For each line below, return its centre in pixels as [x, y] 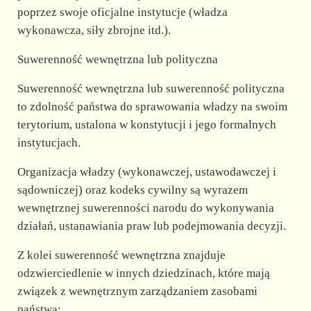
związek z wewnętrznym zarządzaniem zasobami [137, 291]
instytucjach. [49, 142]
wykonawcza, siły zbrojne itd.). [94, 30]
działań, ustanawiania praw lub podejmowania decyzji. [151, 226]
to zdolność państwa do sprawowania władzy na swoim [152, 106]
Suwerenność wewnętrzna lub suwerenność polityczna [151, 88]
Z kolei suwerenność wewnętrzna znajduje [121, 255]
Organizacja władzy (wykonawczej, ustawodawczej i [146, 171]
